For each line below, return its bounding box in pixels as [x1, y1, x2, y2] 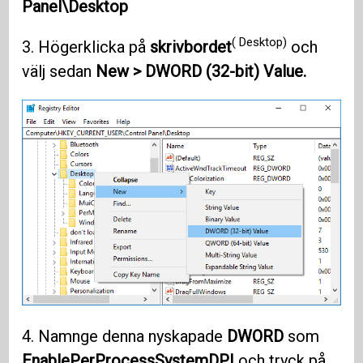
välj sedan [22, 61, 96, 81]
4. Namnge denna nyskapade [22, 327, 228, 347]
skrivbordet [150, 36, 233, 57]
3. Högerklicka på [22, 36, 151, 57]
